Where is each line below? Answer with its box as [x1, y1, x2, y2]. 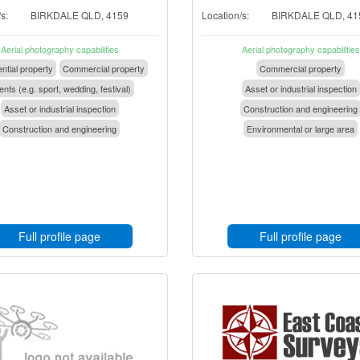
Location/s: [202, 8, 249, 22]
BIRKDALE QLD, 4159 [31, 8, 129, 22]
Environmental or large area [247, 122, 354, 135]
